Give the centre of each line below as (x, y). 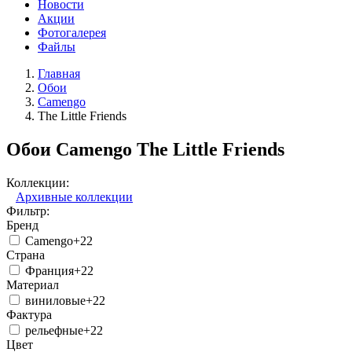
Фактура (29, 315)
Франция (49, 271)
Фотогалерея (72, 33)
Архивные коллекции (74, 197)
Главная (59, 74)
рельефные (54, 331)
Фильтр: (28, 211)
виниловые (55, 301)
